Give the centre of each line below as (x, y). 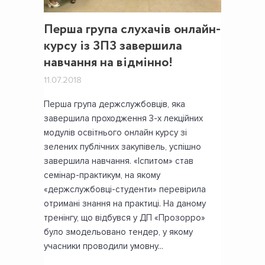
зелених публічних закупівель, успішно (122, 146)
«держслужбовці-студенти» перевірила (125, 189)
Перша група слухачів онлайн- (132, 29)
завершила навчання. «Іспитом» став (119, 161)
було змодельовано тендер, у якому (118, 232)
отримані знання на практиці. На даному (125, 203)
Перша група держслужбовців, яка (114, 104)
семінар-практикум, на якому (102, 175)
